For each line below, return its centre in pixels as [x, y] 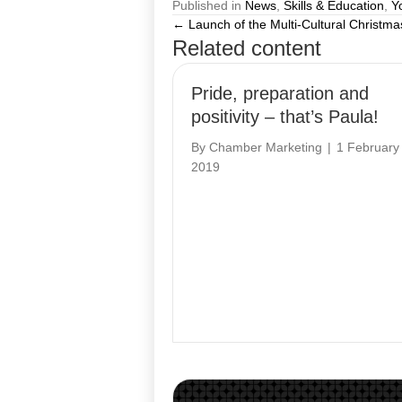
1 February [368, 147]
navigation [245, 74]
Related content [247, 48]
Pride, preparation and [280, 93]
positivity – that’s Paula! [285, 117]
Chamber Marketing [266, 147]
